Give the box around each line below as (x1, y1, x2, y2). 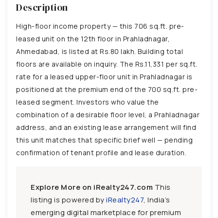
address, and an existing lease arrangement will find (16, 122, 196, 132)
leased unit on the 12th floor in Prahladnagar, (16, 34, 170, 43)
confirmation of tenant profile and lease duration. (16, 147, 186, 157)
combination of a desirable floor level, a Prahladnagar (16, 109, 200, 119)
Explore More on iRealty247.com (31, 182, 153, 192)
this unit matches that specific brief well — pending (16, 135, 193, 145)
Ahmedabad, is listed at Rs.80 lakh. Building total (16, 46, 183, 56)
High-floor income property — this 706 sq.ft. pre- (16, 21, 184, 31)
